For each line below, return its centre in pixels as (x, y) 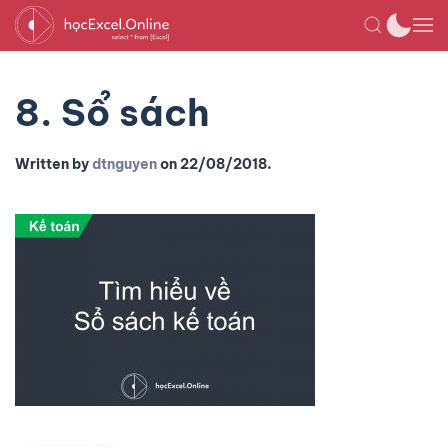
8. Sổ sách (112, 112)
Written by (53, 164)
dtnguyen (124, 164)
